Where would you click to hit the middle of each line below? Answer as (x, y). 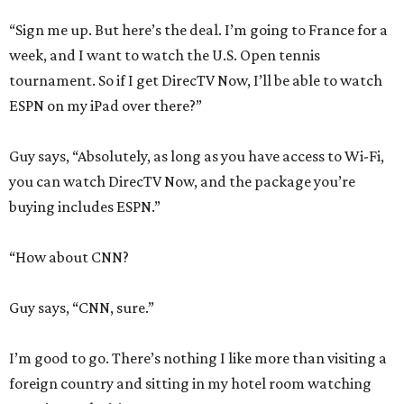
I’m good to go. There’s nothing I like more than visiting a (198, 358)
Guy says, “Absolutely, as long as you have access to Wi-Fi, (197, 156)
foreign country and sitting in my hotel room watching (190, 384)
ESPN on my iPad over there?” (106, 106)
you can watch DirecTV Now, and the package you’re (182, 182)
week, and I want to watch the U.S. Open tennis (165, 55)
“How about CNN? (69, 257)
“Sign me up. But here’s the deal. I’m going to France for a (198, 30)
